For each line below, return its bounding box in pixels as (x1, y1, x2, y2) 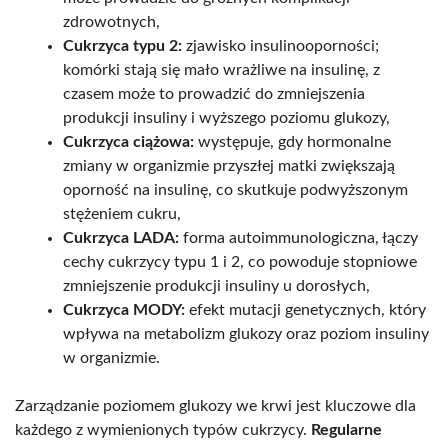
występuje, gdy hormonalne (194, 133, 391, 150)
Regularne (311, 421, 382, 438)
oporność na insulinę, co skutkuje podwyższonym (63, 181, 408, 198)
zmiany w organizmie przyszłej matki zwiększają (63, 157, 395, 174)
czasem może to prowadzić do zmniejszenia (63, 85, 365, 102)
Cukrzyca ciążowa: (63, 133, 194, 150)
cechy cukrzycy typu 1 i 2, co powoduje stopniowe (63, 253, 417, 270)
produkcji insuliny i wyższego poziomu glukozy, (63, 109, 390, 126)
